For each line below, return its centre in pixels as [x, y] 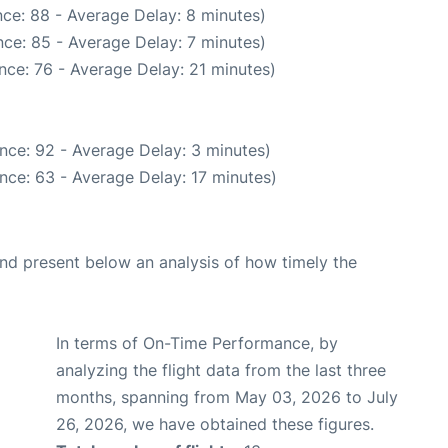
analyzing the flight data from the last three [221, 370]
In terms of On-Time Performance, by [197, 343]
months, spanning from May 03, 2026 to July [227, 397]
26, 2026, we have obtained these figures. [215, 424]
